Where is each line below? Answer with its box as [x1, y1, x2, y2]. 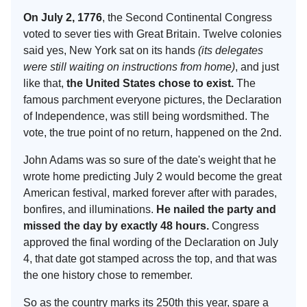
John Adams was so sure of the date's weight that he [23, 153, 276, 166]
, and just [235, 60, 279, 73]
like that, [23, 77, 66, 89]
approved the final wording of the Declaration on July [23, 236, 278, 248]
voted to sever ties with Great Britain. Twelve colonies [23, 27, 282, 40]
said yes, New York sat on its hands [23, 44, 195, 56]
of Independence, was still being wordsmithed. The [23, 110, 269, 122]
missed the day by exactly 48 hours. [23, 219, 209, 232]
